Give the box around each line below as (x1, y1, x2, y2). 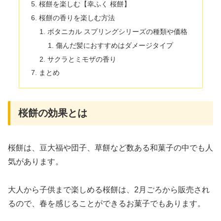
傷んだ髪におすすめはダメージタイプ (56, 41, 174, 49)
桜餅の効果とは (18, 107, 87, 118)
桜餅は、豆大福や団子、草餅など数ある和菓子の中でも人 (8, 143, 213, 152)
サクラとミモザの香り (47, 55, 117, 63)
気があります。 (8, 157, 63, 166)
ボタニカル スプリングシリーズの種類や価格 (47, 27, 188, 36)
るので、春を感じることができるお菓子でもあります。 (8, 199, 205, 208)
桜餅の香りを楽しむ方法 (38, 13, 115, 22)
